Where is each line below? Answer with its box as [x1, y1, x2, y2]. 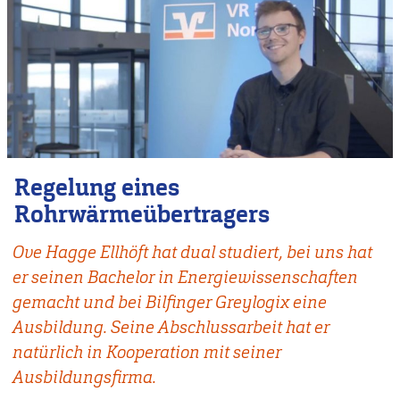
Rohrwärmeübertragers [13, 199, 270, 229]
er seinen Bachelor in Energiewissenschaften [12, 266, 358, 289]
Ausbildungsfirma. [12, 366, 156, 389]
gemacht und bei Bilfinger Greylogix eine [12, 291, 327, 314]
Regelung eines [13, 172, 179, 203]
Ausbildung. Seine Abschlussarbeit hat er [12, 316, 329, 339]
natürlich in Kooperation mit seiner [12, 341, 281, 364]
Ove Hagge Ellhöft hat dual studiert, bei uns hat [12, 241, 372, 264]
